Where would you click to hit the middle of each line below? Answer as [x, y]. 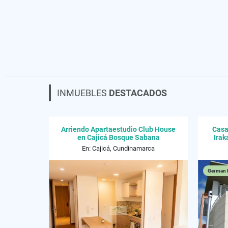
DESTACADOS [138, 93]
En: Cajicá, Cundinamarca [118, 148]
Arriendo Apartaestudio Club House [118, 129]
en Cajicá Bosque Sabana [118, 137]
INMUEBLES [83, 93]
